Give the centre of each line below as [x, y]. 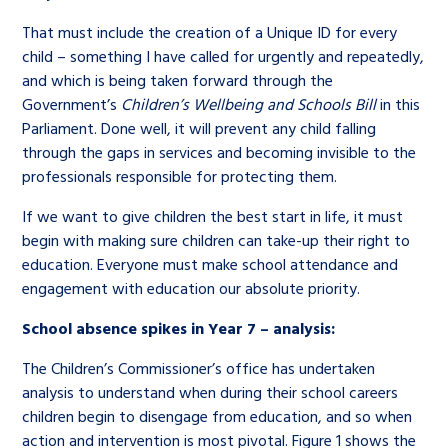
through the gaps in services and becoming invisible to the [219, 152]
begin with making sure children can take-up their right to [216, 240]
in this [398, 104]
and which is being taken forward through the [178, 80]
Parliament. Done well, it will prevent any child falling [199, 128]
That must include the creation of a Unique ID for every [210, 32]
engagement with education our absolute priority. [195, 288]
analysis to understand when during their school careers [210, 392]
